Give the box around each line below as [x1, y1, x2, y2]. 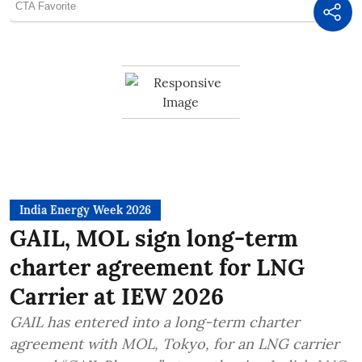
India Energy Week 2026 [19, 202, 151, 217]
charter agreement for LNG [10, 252, 305, 282]
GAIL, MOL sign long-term [10, 223, 298, 253]
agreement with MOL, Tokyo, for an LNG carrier [10, 334, 339, 353]
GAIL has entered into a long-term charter [10, 312, 300, 331]
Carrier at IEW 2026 [10, 281, 224, 311]
